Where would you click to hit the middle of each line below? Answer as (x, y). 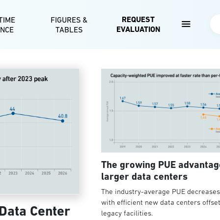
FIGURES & (69, 20)
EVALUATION (138, 29)
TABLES (69, 29)
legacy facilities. (127, 213)
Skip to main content (143, 6)
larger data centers (144, 176)
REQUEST (138, 19)
